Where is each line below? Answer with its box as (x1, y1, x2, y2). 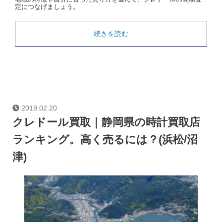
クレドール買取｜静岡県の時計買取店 (12, 115, 200, 128)
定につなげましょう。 (15, 3, 79, 11)
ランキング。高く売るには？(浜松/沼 (12, 133, 198, 146)
